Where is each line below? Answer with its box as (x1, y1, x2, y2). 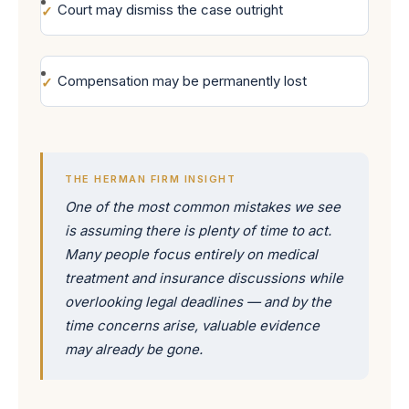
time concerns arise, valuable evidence (65, 317, 320, 334)
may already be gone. (65, 341, 203, 358)
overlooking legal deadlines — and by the (65, 293, 331, 310)
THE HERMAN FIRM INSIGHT (65, 173, 236, 185)
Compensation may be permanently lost (58, 72, 307, 89)
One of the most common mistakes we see (65, 198, 341, 215)
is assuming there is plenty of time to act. (65, 222, 331, 239)
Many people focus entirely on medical (65, 246, 318, 263)
